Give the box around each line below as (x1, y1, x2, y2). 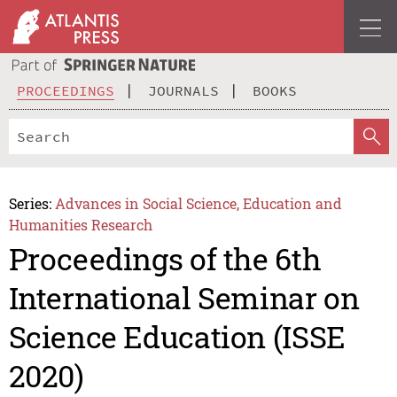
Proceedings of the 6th (8, 238, 322, 279)
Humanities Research (8, 214, 152, 234)
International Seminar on (8, 277, 360, 318)
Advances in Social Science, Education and (55, 193, 343, 213)
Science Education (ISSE (8, 316, 346, 357)
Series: (8, 193, 51, 213)
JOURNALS (148, 81, 219, 99)
